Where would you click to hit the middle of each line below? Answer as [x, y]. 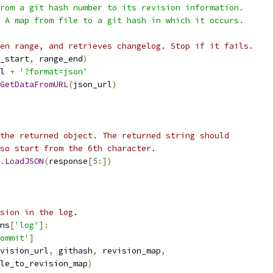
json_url [93, 84]
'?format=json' [54, 72]
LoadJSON [24, 161]
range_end [58, 59]
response [68, 161]
